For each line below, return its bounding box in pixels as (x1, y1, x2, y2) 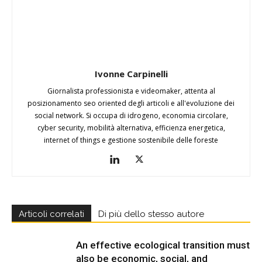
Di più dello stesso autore (98, 208, 204, 219)
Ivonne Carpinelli (94, 67, 168, 80)
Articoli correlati (19, 208, 84, 219)
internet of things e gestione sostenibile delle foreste (44, 135, 218, 145)
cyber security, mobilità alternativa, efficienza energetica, (37, 122, 225, 133)
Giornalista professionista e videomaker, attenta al (47, 85, 215, 96)
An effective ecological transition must (76, 239, 250, 251)
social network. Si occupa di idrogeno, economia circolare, (34, 110, 228, 120)
